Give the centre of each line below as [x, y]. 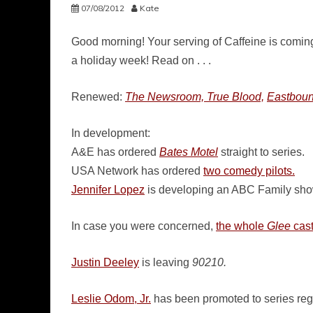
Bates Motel [189, 152]
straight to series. [261, 152]
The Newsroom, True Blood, [195, 97]
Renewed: [98, 97]
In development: [111, 133]
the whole [241, 226]
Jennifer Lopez [108, 190]
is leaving [166, 262]
